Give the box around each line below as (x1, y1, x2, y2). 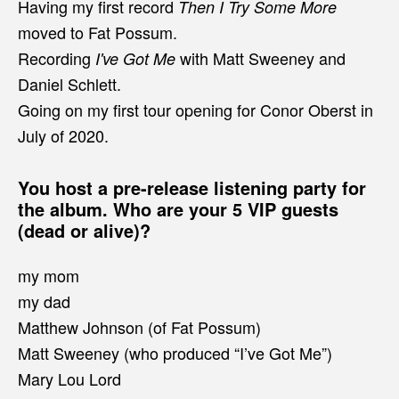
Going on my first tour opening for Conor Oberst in (18, 97, 373, 121)
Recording (18, 45, 95, 69)
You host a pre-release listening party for (18, 174, 366, 200)
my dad (18, 289, 70, 313)
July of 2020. (18, 123, 109, 147)
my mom (18, 263, 79, 287)
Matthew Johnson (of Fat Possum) (18, 314, 261, 338)
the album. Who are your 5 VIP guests (18, 195, 338, 222)
